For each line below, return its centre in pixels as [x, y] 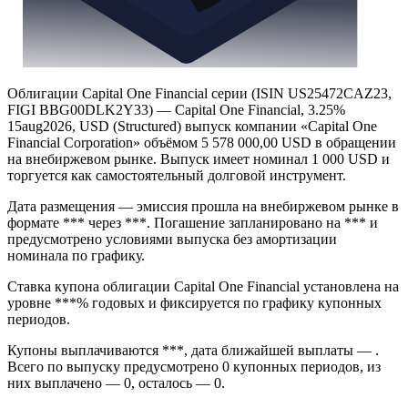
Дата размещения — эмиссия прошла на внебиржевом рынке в [203, 207]
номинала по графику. [76, 256]
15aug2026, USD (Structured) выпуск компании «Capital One [192, 127]
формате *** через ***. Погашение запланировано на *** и [193, 223]
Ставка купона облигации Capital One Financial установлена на [203, 287]
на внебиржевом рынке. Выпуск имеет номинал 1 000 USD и [199, 159]
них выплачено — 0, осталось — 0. [116, 383]
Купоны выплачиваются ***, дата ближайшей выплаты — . [193, 351]
